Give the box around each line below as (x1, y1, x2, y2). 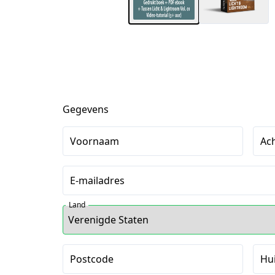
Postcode (70, 252, 114, 266)
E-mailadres (70, 174, 125, 187)
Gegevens (63, 103, 109, 116)
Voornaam (70, 134, 119, 148)
